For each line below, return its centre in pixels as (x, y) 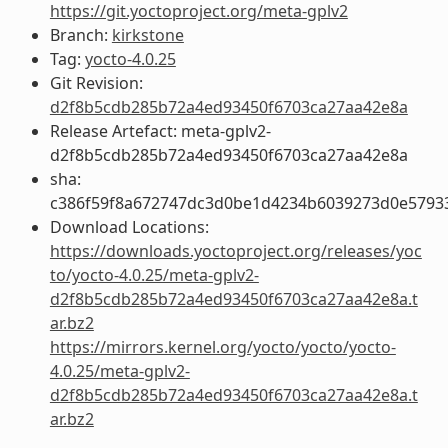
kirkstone (147, 34)
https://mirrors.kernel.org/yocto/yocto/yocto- (222, 346)
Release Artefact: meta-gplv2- (160, 130)
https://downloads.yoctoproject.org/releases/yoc (235, 250)
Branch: (80, 34)
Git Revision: (96, 82)
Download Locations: (129, 226)
